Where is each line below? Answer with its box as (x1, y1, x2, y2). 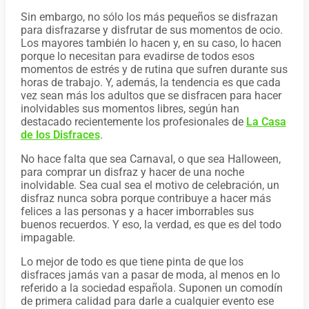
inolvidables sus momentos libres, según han (20, 102, 239, 116)
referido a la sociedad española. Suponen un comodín (20, 281, 283, 295)
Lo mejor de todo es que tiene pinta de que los (20, 255, 243, 269)
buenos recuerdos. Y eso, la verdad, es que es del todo (20, 218, 281, 232)
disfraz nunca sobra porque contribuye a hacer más (20, 192, 271, 206)
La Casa (246, 115, 286, 129)
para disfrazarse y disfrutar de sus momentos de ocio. (20, 23, 283, 37)
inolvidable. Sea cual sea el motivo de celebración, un (20, 179, 279, 192)
